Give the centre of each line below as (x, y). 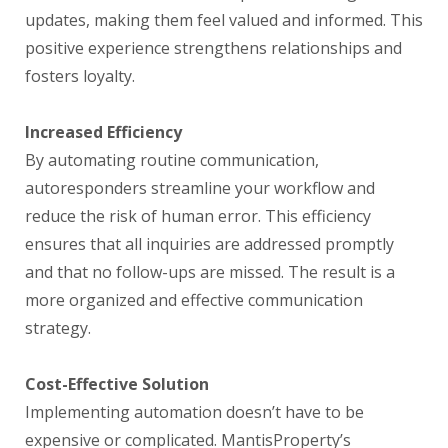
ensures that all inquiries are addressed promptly (209, 244)
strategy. (58, 328)
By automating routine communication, (172, 160)
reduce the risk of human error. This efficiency (198, 216)
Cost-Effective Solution (117, 384)
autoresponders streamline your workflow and (200, 188)
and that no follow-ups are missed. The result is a (210, 272)
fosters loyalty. (80, 76)
